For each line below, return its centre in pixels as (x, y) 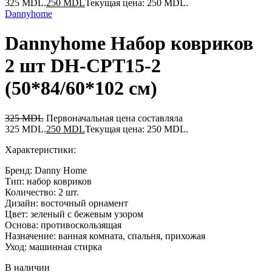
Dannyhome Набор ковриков (129, 43)
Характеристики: (40, 149)
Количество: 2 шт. (42, 192)
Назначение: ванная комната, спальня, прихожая (105, 236)
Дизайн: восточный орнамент (66, 203)
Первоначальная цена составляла (114, 118)
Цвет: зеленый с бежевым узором (74, 214)
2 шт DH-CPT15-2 (83, 66)
